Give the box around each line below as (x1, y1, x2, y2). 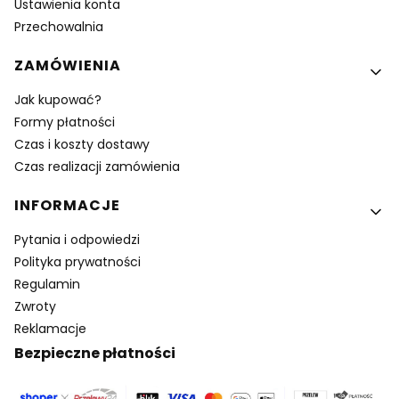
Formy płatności (14, 112, 115, 131)
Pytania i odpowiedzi (14, 230, 140, 248)
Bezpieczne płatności (14, 342, 175, 363)
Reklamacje (14, 319, 86, 338)
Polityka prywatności (14, 252, 141, 271)
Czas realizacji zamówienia (14, 157, 180, 175)
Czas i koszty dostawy (14, 134, 150, 153)
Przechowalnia (14, 17, 103, 36)
